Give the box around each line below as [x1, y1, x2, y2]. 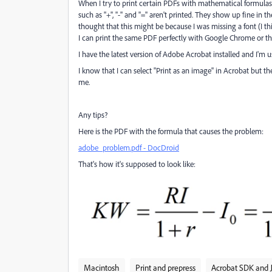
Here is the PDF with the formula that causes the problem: [78, 126, 263, 136]
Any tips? [78, 110, 107, 120]
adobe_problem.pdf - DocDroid [78, 143, 179, 152]
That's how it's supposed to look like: [78, 159, 195, 169]
